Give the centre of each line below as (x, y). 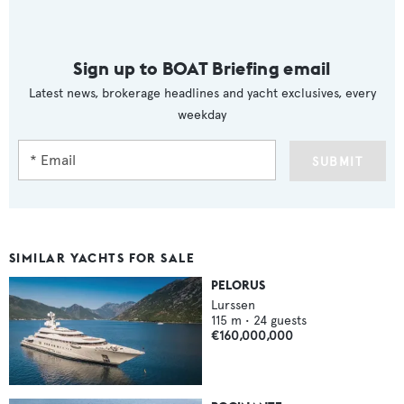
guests (289, 320)
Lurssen (233, 305)
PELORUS (238, 285)
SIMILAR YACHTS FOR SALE (102, 257)
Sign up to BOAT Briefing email (202, 68)
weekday (202, 115)
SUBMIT (337, 161)
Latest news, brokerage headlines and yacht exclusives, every (202, 93)
